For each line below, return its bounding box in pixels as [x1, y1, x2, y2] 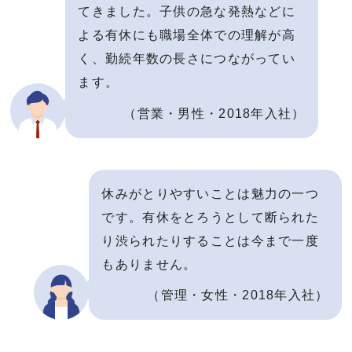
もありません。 [101, 257, 197, 271]
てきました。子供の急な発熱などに [78, 5, 295, 19]
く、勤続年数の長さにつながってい [78, 52, 295, 66]
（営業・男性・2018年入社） [123, 106, 306, 120]
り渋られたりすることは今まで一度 [101, 233, 319, 247]
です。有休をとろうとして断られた [101, 210, 319, 224]
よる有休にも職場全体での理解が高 [78, 28, 295, 42]
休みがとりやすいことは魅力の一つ [101, 186, 319, 200]
